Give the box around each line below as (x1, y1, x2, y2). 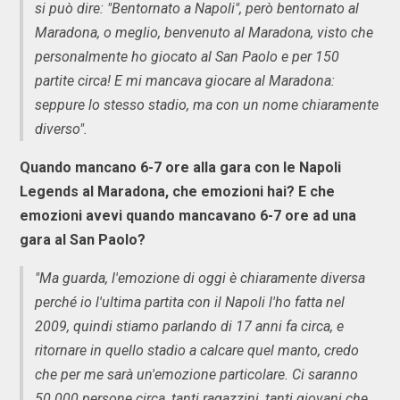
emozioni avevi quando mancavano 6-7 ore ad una (20, 207, 356, 225)
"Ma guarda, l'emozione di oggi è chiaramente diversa (35, 270, 365, 287)
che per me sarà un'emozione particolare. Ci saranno (35, 366, 358, 384)
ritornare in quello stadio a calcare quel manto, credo (35, 342, 359, 360)
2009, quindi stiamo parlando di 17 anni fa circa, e (35, 318, 344, 336)
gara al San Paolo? (20, 231, 146, 249)
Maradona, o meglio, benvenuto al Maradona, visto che (35, 24, 373, 42)
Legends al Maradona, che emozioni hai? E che (20, 183, 335, 201)
